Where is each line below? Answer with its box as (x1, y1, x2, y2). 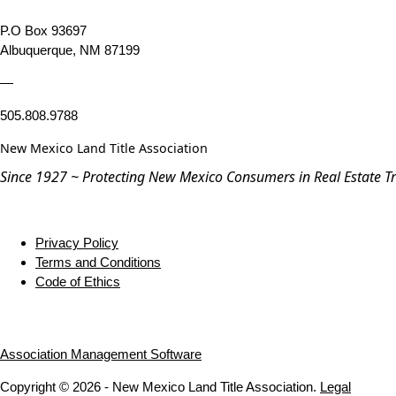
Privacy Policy (35, 235, 118, 251)
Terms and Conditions (35, 255, 161, 270)
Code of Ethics (35, 274, 120, 290)
